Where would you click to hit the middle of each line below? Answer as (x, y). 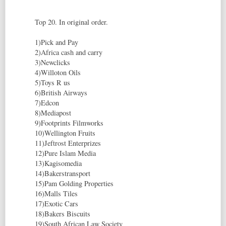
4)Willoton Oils (58, 73)
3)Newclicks (52, 63)
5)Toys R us (52, 83)
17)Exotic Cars (56, 204)
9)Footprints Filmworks (69, 123)
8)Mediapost (53, 113)
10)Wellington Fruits (65, 133)
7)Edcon (47, 103)
